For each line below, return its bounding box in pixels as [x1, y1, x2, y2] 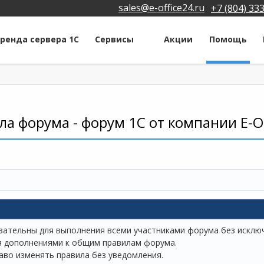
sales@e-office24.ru [118, 1, 205, 14]
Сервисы [95, 33, 134, 45]
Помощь [209, 33, 247, 45]
